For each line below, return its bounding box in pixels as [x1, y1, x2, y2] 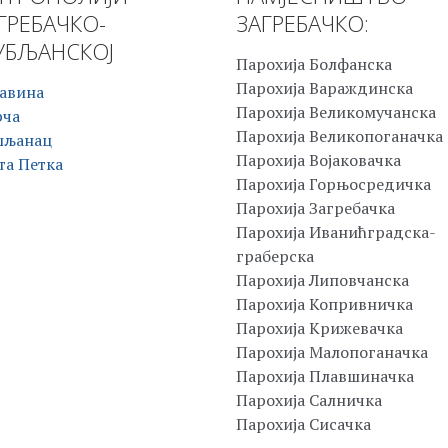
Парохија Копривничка [236, 293, 413, 316]
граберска [236, 245, 314, 268]
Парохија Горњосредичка [236, 173, 431, 196]
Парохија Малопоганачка [236, 341, 428, 364]
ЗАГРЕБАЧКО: [236, 8, 369, 39]
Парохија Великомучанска [236, 101, 436, 124]
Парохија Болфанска [236, 53, 392, 76]
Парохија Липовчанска [236, 269, 409, 292]
